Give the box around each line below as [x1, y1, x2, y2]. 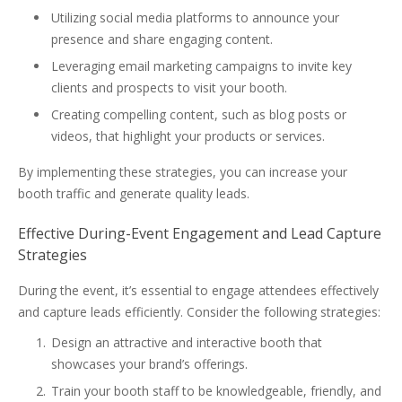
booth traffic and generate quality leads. [18, 185, 249, 202]
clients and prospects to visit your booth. [51, 79, 287, 96]
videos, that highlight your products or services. [51, 127, 325, 144]
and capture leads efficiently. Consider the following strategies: [18, 303, 380, 320]
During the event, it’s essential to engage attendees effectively [18, 282, 379, 299]
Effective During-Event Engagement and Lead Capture [18, 223, 381, 243]
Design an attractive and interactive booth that [51, 334, 322, 351]
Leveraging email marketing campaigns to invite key [51, 57, 352, 74]
